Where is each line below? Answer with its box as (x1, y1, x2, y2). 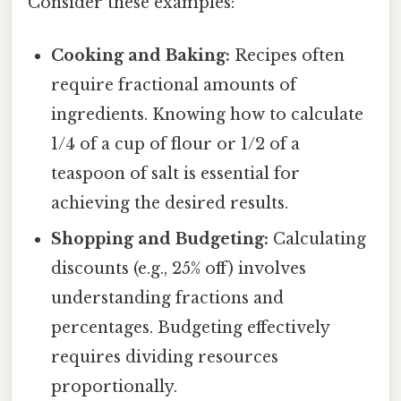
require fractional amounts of (51, 75, 297, 96)
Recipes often (230, 46, 346, 66)
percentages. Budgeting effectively (51, 318, 330, 338)
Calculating (269, 229, 367, 250)
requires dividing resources (51, 347, 279, 368)
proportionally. (51, 377, 178, 397)
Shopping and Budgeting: (51, 229, 269, 250)
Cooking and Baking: (51, 46, 231, 66)
